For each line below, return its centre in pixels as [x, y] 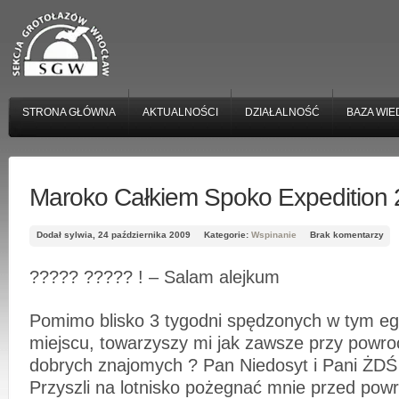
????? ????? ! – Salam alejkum [155, 277]
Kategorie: [228, 235]
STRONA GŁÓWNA [69, 112]
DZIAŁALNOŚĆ [282, 112]
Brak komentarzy [347, 235]
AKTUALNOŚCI [180, 112]
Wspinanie [274, 235]
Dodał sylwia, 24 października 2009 [114, 235]
